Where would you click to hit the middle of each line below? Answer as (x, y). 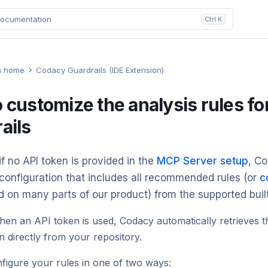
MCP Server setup (203, 161)
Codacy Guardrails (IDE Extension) (100, 70)
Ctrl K (214, 19)
